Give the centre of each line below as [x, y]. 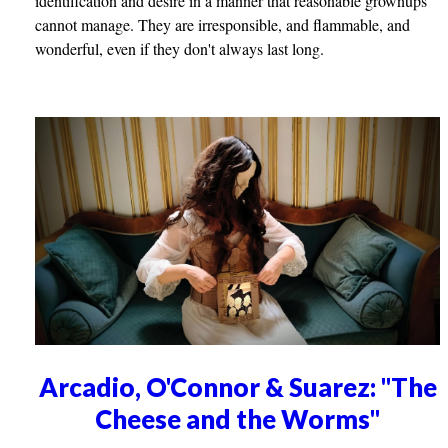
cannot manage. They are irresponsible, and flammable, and [223, 25]
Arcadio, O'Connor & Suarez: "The [237, 387]
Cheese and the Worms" [238, 419]
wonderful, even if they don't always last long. [180, 49]
